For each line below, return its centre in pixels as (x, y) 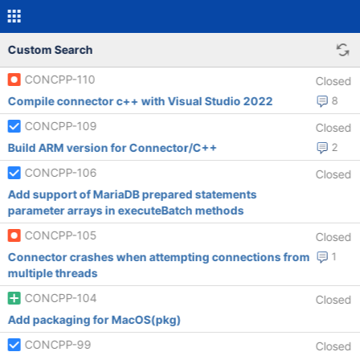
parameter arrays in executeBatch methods (126, 210)
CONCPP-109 (61, 126)
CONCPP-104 (61, 298)
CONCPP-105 (61, 235)
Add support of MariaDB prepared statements (132, 194)
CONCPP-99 (58, 344)
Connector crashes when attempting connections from (159, 257)
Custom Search (50, 49)
